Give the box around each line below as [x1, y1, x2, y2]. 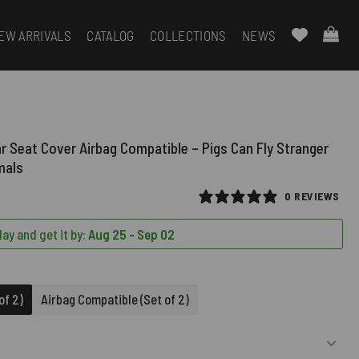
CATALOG [87, 27, 135, 43]
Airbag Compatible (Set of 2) [41, 291, 189, 307]
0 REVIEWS [284, 188, 340, 203]
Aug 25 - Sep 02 [88, 225, 175, 242]
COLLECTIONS [149, 27, 227, 43]
